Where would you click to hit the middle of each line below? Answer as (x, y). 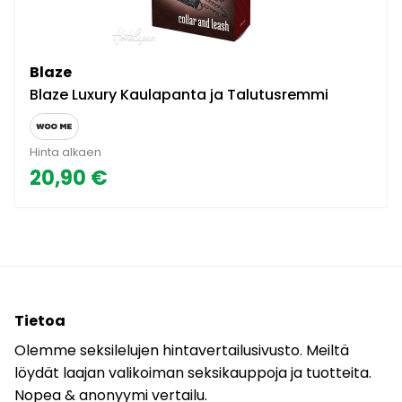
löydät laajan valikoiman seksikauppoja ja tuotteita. (193, 372)
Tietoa (40, 320)
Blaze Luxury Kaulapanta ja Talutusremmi (179, 94)
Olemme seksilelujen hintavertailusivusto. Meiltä (182, 350)
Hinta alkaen (66, 152)
